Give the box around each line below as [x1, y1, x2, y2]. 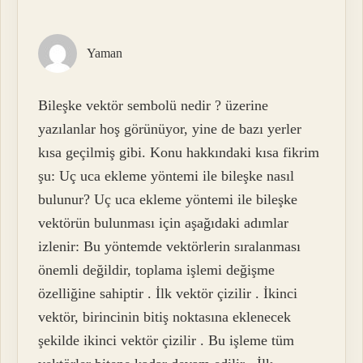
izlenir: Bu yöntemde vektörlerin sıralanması [38, 238, 301, 255]
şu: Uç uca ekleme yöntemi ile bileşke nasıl [38, 168, 295, 185]
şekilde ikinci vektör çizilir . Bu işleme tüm [38, 332, 295, 349]
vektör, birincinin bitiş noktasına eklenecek [38, 309, 292, 326]
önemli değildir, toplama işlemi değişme [38, 262, 275, 279]
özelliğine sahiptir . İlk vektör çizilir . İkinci [38, 285, 298, 302]
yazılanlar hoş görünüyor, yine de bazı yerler [38, 121, 302, 138]
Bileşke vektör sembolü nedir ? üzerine [38, 97, 269, 114]
